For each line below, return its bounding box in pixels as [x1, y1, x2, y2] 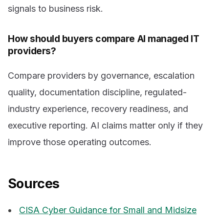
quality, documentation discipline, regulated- [8, 87, 187, 98]
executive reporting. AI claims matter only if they [8, 120, 203, 131]
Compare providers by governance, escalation [8, 70, 195, 81]
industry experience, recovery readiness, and [8, 104, 188, 114]
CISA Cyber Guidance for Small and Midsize [19, 204, 197, 215]
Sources [8, 175, 60, 192]
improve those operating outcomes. [8, 137, 152, 148]
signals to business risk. [8, 3, 103, 14]
